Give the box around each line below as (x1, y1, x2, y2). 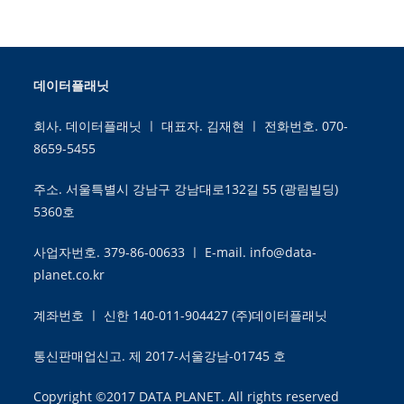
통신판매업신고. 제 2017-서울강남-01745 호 (33, 347, 287, 364)
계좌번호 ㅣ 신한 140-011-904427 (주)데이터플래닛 (33, 307, 328, 324)
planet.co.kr (33, 266, 106, 283)
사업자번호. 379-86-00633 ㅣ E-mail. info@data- (33, 243, 317, 261)
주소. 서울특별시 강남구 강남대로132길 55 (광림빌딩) (33, 180, 339, 197)
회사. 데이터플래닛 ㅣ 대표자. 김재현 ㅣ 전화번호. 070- (33, 117, 349, 134)
